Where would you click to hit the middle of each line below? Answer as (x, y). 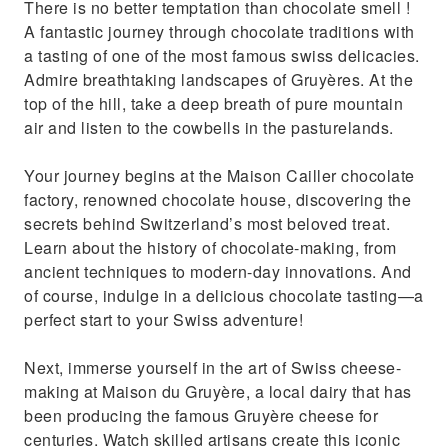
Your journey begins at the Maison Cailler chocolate (219, 175)
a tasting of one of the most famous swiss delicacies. (222, 55)
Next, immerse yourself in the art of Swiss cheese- (212, 367)
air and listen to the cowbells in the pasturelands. (209, 127)
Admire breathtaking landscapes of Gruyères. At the (218, 79)
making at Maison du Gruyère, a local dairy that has (218, 391)
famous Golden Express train (169, 37)
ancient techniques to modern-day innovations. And (218, 271)
